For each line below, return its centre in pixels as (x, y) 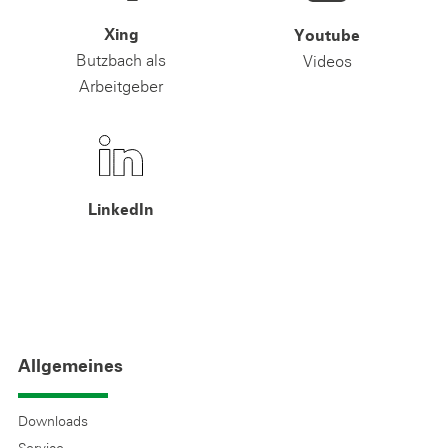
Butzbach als (121, 59)
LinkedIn (121, 210)
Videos (327, 61)
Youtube (327, 36)
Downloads (53, 421)
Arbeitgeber (121, 85)
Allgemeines (70, 367)
